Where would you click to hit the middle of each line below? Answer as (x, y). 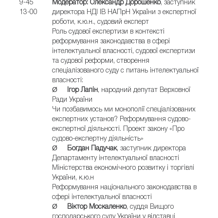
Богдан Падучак (92, 149)
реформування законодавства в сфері (111, 42)
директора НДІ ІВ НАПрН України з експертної (124, 12)
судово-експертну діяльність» (98, 139)
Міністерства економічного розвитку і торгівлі (123, 168)
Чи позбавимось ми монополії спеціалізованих (124, 110)
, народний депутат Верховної (144, 90)
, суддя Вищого (150, 207)
